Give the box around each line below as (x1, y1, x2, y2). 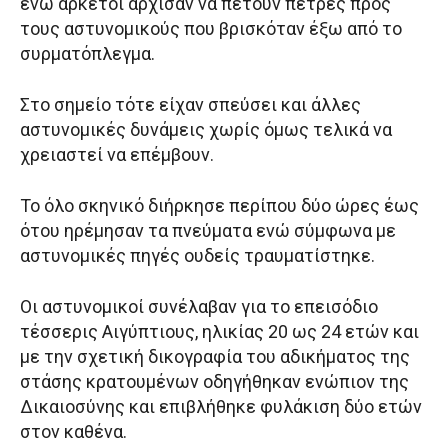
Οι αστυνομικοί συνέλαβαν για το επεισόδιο (20, 296, 378, 318)
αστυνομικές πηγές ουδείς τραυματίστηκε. (20, 245, 375, 267)
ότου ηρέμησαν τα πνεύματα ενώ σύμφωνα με (20, 220, 396, 242)
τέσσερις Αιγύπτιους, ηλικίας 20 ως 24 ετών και (20, 321, 419, 343)
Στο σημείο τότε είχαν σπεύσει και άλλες (20, 94, 361, 116)
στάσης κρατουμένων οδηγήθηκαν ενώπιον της (20, 371, 409, 393)
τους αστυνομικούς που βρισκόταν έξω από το (20, 18, 402, 40)
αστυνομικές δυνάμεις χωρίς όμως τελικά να (20, 119, 392, 141)
